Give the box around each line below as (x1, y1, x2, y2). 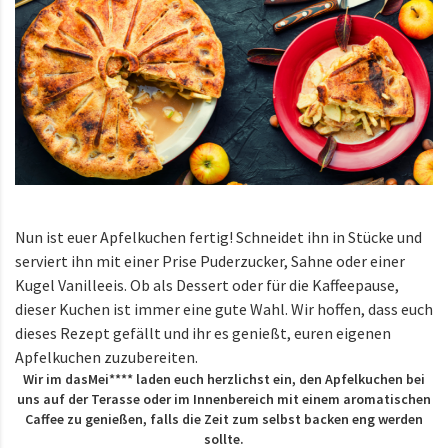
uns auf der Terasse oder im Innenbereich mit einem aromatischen (17, 389, 431, 408)
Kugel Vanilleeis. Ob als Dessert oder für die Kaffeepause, (15, 274, 399, 295)
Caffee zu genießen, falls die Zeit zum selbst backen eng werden (25, 409, 423, 428)
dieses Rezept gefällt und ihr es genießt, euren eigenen (15, 322, 391, 343)
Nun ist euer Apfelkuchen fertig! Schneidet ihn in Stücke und (15, 226, 422, 247)
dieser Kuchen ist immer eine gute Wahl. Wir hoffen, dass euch (15, 298, 433, 319)
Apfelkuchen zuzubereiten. (15, 346, 198, 367)
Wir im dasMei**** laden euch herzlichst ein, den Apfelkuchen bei (23, 369, 425, 388)
